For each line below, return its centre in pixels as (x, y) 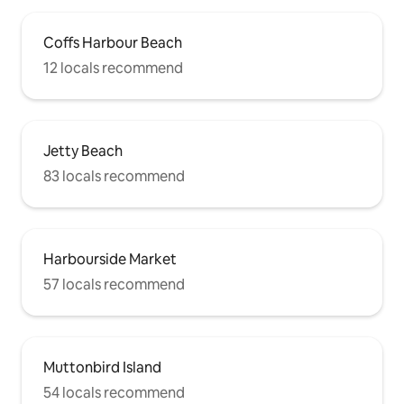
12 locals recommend (113, 69)
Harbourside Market (110, 260)
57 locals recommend (114, 285)
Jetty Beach (83, 151)
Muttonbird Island (102, 368)
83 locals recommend (114, 177)
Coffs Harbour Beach (113, 43)
